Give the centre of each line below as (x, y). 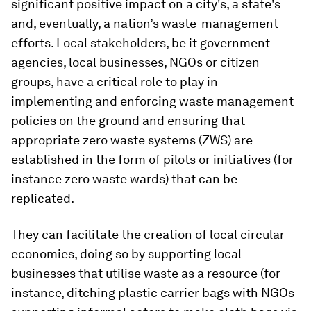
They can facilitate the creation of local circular (148, 234)
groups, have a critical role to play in (115, 82)
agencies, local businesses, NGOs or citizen (135, 62)
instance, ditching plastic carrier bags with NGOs (153, 293)
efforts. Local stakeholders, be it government (141, 43)
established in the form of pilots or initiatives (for (152, 159)
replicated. (43, 198)
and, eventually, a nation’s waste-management (145, 23)
